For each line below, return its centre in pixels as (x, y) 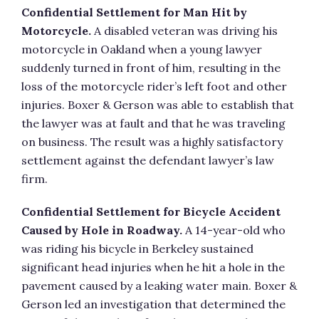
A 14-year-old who (234, 230)
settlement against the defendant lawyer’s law (148, 160)
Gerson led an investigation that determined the (153, 304)
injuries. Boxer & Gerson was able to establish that (158, 105)
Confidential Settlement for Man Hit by (134, 12)
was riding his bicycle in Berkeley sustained (137, 249)
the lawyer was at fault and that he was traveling (153, 123)
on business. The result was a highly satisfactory (152, 142)
